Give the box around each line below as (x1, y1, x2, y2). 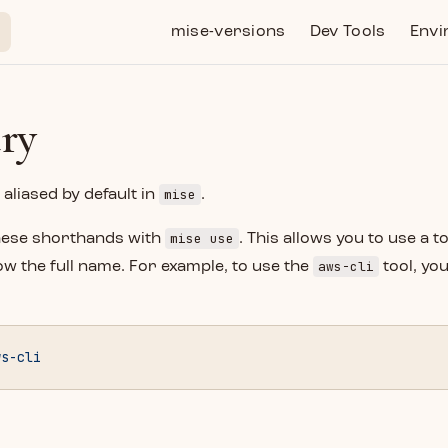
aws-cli (318, 258, 374, 275)
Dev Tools (309, 24, 386, 40)
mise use (170, 230, 234, 247)
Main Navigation (158, 4, 283, 20)
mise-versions (170, 24, 286, 40)
